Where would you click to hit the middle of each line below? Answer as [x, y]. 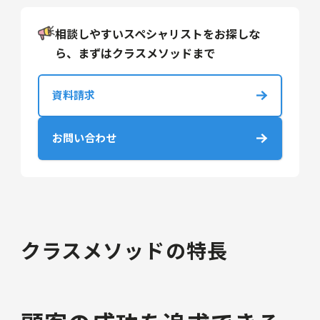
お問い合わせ [84, 138]
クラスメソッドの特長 [124, 250]
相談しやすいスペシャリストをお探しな [157, 33]
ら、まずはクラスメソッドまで [135, 52]
